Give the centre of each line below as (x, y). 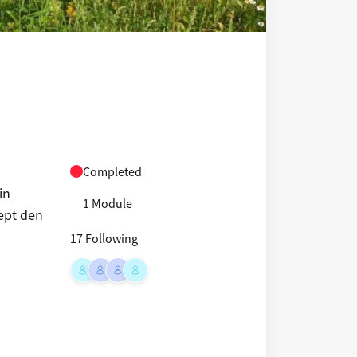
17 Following (104, 238)
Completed (113, 171)
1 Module (108, 203)
